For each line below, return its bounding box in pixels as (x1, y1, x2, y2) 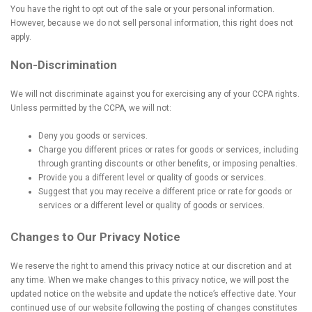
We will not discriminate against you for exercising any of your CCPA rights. (10, 89, 299, 99)
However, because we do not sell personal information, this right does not (10, 18, 293, 28)
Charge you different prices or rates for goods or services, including (38, 145, 299, 155)
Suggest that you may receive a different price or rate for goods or (38, 187, 292, 196)
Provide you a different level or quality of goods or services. (38, 173, 266, 182)
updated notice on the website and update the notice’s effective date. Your (10, 289, 296, 299)
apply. (10, 32, 31, 42)
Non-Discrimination (10, 58, 117, 72)
